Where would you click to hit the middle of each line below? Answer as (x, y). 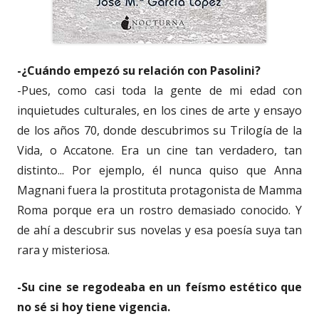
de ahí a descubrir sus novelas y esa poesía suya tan (159, 230)
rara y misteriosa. (63, 250)
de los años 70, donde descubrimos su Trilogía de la (159, 130)
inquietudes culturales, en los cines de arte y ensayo (159, 110)
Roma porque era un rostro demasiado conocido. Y (159, 210)
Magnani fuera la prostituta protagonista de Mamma (159, 190)
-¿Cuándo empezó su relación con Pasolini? (139, 70)
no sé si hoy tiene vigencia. (94, 307)
